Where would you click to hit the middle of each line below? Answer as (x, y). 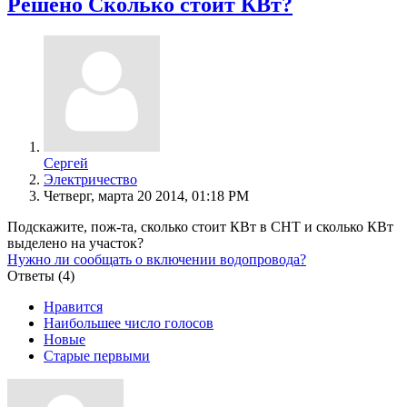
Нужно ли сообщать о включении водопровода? (157, 259)
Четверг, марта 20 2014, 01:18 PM (146, 195)
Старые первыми (97, 355)
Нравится (73, 306)
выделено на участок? (75, 243)
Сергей (66, 163)
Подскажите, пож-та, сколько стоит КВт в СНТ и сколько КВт (200, 226)
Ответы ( (35, 275)
